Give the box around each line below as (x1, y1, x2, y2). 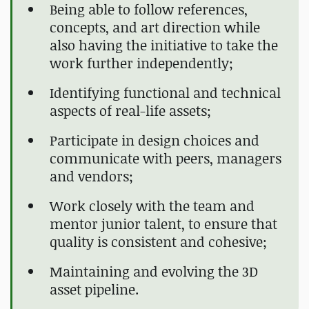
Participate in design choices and (50, 131, 259, 150)
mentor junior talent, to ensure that (50, 215, 277, 234)
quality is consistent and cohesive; (50, 232, 267, 252)
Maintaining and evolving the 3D (50, 262, 258, 281)
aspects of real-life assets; (50, 101, 211, 121)
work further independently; (50, 54, 233, 73)
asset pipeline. (50, 280, 139, 299)
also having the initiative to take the (50, 36, 278, 55)
